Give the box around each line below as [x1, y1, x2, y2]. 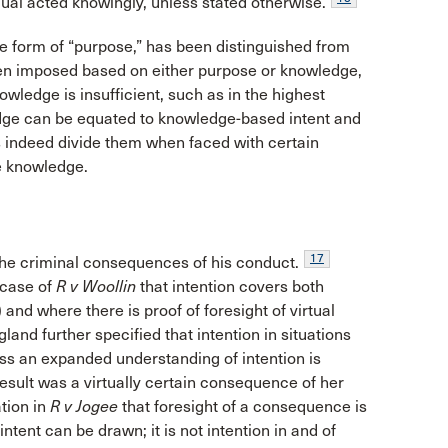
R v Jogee [50, 396, 118, 416]
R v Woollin [56, 276, 136, 296]
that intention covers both [136, 276, 324, 296]
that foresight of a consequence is [118, 396, 367, 416]
